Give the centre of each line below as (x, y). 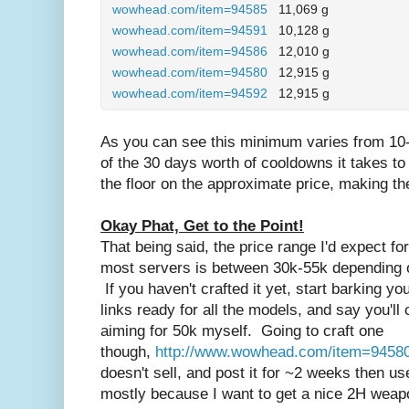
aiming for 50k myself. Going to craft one (242, 331)
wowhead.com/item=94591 (190, 31)
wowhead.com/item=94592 (190, 94)
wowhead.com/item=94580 (190, 73)
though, (128, 352)
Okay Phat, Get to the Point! (202, 226)
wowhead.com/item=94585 (190, 10)
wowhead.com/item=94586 (190, 52)
